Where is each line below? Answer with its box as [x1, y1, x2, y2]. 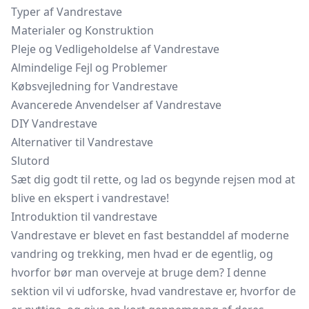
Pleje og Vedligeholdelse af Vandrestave [11, 41, 219, 57]
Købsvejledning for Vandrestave [11, 79, 178, 94]
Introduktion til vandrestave [11, 209, 157, 224]
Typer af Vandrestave [11, 4, 122, 19]
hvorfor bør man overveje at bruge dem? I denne [11, 265, 266, 280]
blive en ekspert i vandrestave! [11, 190, 169, 206]
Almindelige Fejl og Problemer [11, 60, 168, 75]
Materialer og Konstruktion [11, 23, 154, 38]
